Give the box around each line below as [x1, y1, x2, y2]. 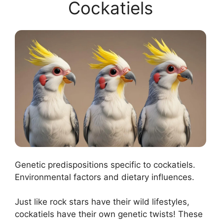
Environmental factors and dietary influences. [15, 172, 194, 182]
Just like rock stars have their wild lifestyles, [15, 197, 189, 207]
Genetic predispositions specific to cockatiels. [15, 159, 195, 170]
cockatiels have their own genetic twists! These [15, 209, 203, 220]
